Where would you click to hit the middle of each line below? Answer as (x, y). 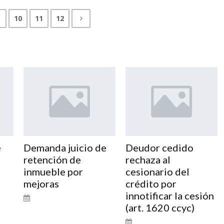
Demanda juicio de (65, 147)
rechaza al (148, 159)
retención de (52, 159)
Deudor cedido (159, 147)
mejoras (41, 183)
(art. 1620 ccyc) (160, 207)
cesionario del (157, 171)
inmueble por (53, 171)
